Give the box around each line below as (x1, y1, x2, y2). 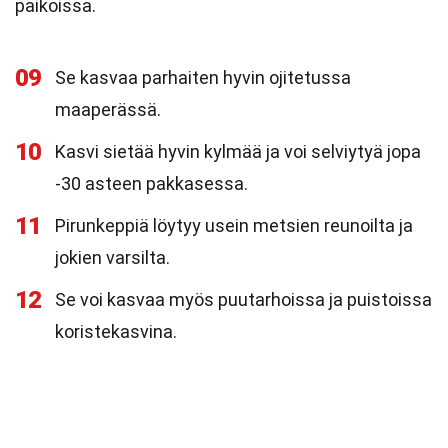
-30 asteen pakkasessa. (55, 173, 248, 194)
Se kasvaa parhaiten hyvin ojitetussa (55, 67, 351, 88)
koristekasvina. (55, 321, 177, 342)
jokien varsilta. (55, 247, 170, 268)
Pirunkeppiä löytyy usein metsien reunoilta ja (55, 215, 413, 236)
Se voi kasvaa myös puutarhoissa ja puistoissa (55, 289, 432, 310)
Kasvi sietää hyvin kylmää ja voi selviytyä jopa (55, 141, 421, 162)
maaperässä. (55, 99, 161, 120)
